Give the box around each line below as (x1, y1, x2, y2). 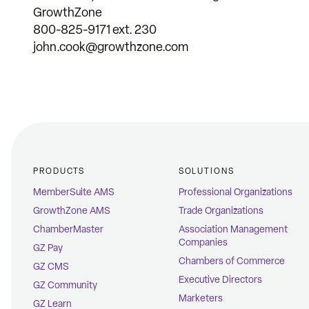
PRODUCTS (33, 166, 86, 177)
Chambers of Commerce (178, 255, 285, 268)
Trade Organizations (178, 205, 263, 217)
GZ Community (33, 279, 97, 292)
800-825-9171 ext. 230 (33, 22, 157, 38)
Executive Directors (178, 274, 262, 286)
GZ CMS (33, 261, 69, 273)
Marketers (178, 292, 223, 305)
